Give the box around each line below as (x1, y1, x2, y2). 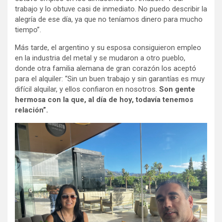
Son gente (157, 84, 195, 94)
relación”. (15, 105, 48, 114)
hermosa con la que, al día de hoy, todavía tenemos (15, 95, 193, 104)
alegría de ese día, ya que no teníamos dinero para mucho (15, 14, 203, 24)
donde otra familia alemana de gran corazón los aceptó (15, 63, 196, 73)
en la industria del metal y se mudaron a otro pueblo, (15, 53, 185, 62)
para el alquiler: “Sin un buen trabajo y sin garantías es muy (15, 74, 205, 83)
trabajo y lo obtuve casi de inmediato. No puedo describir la (15, 4, 207, 13)
